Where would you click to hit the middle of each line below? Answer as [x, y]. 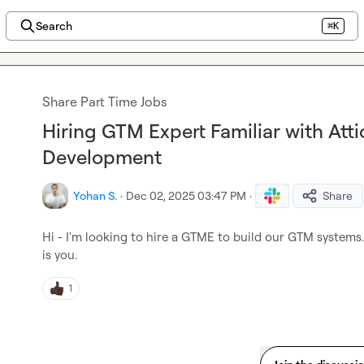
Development [102, 157]
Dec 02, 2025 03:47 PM [186, 195]
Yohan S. [95, 195]
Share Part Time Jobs [104, 102]
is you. [60, 255]
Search [54, 26]
